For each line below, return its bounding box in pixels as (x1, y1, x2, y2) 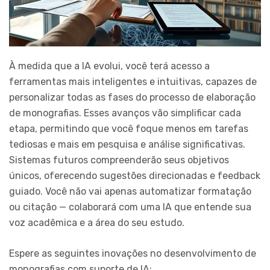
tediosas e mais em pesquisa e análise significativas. (9, 138, 245, 150)
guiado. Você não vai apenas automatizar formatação (9, 185, 251, 197)
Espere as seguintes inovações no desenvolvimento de (9, 247, 256, 259)
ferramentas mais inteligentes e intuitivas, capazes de (9, 75, 257, 87)
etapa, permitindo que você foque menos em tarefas (9, 122, 248, 134)
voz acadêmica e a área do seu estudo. (9, 216, 184, 228)
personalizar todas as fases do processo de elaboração (9, 91, 256, 103)
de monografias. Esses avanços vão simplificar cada (9, 107, 241, 119)
